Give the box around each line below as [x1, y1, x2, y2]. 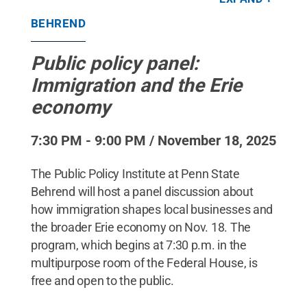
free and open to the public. [30, 273, 174, 288]
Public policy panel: [30, 51, 199, 75]
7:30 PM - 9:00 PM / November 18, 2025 [30, 132, 276, 149]
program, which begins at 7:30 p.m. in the [30, 237, 247, 252]
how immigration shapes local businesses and [30, 201, 273, 217]
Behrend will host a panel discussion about [30, 184, 254, 199]
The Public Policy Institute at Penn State [30, 166, 240, 181]
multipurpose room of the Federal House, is [30, 255, 258, 270]
